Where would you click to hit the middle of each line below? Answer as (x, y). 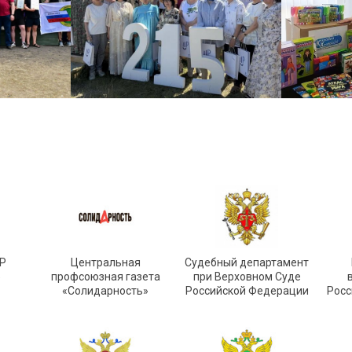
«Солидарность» (105, 291)
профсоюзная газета (105, 277)
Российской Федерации (247, 291)
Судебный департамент (247, 262)
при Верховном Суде (247, 277)
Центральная (105, 262)
